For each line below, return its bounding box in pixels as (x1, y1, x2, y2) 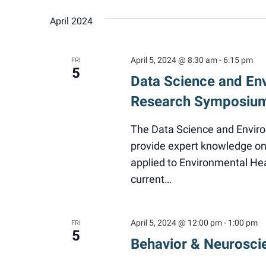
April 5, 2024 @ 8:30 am (130, 55, 217, 65)
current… (130, 173, 172, 185)
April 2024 (50, 15, 93, 27)
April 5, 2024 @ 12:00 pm (130, 218, 222, 227)
